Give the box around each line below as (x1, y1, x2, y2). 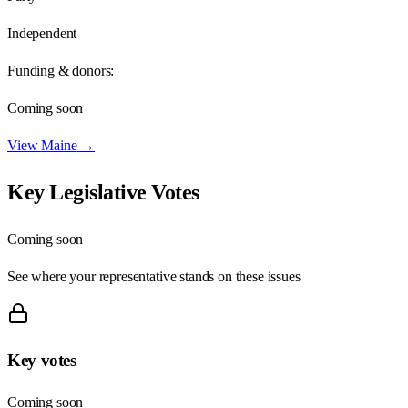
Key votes (7, 351, 76, 371)
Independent (7, 25, 77, 41)
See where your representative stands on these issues (7, 268, 301, 284)
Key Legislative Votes (7, 179, 199, 204)
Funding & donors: (7, 62, 115, 78)
